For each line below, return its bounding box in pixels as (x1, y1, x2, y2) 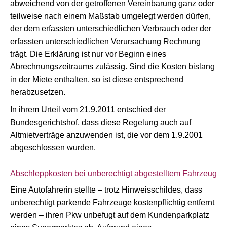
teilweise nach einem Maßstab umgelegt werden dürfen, (10, 12, 211, 20)
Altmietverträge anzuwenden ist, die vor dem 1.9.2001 (10, 131, 203, 139)
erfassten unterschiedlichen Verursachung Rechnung (10, 37, 201, 46)
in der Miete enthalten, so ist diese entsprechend (10, 75, 183, 84)
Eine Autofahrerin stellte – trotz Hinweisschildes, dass (10, 185, 202, 194)
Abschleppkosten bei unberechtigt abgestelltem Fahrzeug (10, 169, 217, 178)
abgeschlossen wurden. (10, 143, 96, 152)
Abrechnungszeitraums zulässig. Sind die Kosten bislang (10, 62, 215, 71)
